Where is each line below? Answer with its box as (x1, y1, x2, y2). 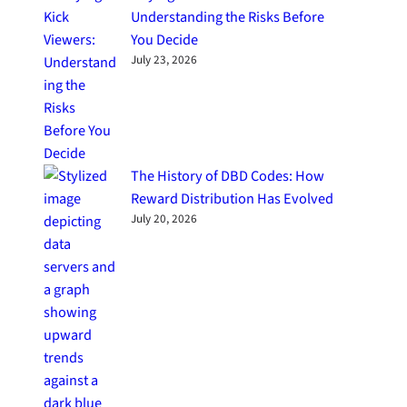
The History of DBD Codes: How (131, 165, 325, 187)
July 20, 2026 (131, 211, 198, 228)
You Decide (131, 29, 199, 51)
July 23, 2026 (131, 52, 198, 69)
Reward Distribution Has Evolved (131, 188, 334, 210)
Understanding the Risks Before (131, 6, 325, 28)
